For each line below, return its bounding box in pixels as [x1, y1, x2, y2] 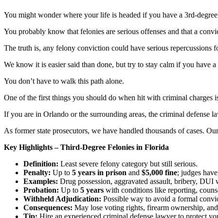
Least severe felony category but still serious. [58, 159, 198, 168]
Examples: [23, 177, 58, 185]
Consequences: [23, 203, 73, 212]
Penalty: [23, 168, 51, 177]
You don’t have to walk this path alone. [4, 76, 124, 85]
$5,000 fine [142, 168, 177, 177]
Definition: [23, 159, 58, 168]
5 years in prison [72, 168, 127, 177]
